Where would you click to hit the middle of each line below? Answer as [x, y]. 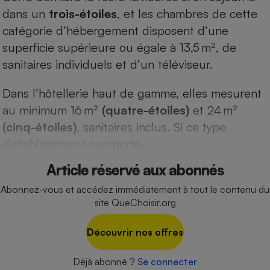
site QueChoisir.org [135, 202]
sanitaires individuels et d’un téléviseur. [108, 64]
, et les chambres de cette [187, 13]
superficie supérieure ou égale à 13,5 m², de [119, 47]
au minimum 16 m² [52, 110]
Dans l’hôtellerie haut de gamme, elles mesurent [132, 93]
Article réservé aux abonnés [135, 170]
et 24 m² [213, 110]
